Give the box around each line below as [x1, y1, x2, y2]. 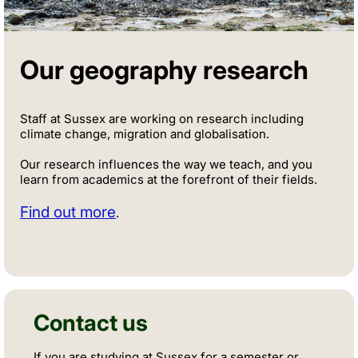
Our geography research [20, 54, 308, 86]
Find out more [20, 202, 116, 221]
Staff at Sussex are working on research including [20, 110, 304, 126]
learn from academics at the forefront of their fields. [20, 171, 317, 187]
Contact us [34, 308, 148, 336]
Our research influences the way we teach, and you [20, 156, 312, 172]
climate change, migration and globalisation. [20, 125, 269, 141]
